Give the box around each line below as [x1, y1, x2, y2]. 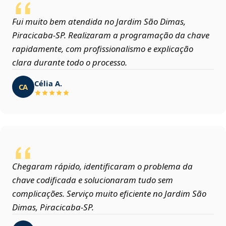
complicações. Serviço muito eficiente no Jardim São [12, 188, 206, 200]
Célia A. [34, 78, 62, 88]
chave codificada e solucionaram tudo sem [12, 174, 173, 186]
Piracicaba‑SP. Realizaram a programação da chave [12, 29, 209, 41]
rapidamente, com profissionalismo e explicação [12, 43, 193, 55]
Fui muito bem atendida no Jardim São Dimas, [12, 16, 186, 28]
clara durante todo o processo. [12, 56, 127, 69]
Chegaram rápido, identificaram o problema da [12, 160, 193, 173]
